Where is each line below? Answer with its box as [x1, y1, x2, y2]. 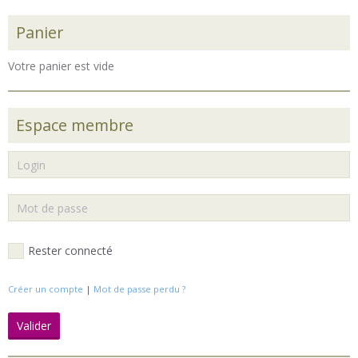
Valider [17, 318, 51, 334]
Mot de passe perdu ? [93, 283, 185, 296]
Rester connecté [28, 243, 113, 259]
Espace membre [16, 114, 133, 137]
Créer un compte [8, 283, 83, 296]
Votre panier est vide [8, 58, 114, 74]
